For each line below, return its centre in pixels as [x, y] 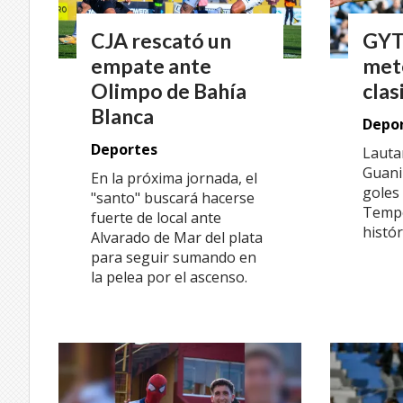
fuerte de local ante [156, 217]
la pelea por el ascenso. [169, 277]
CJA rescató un [161, 41]
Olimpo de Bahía [169, 91]
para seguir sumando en [174, 257]
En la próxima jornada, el [174, 178]
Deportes [124, 149]
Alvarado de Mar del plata [177, 237]
